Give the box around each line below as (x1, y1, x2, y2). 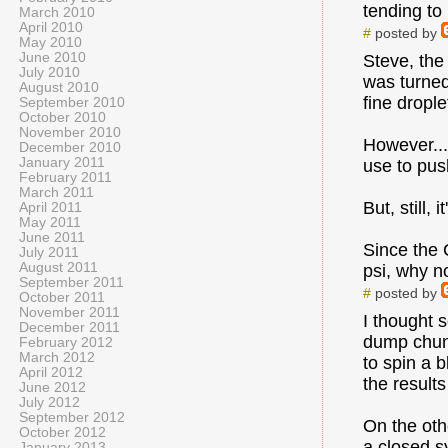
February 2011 (19, 170, 112, 185)
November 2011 (19, 305, 120, 320)
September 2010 (19, 95, 125, 110)
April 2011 (19, 200, 82, 215)
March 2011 (19, 185, 94, 200)
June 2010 (19, 50, 86, 65)
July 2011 (19, 245, 79, 260)
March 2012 (19, 350, 95, 365)
